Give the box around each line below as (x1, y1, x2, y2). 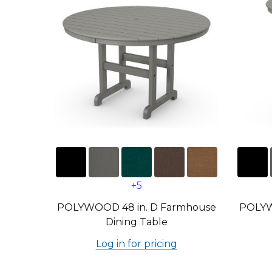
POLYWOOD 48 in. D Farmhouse (56, 202, 216, 213)
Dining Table (105, 216, 168, 228)
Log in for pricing (95, 238, 177, 250)
